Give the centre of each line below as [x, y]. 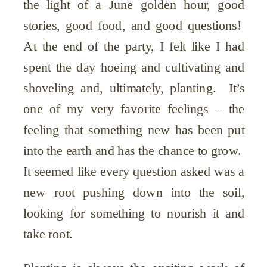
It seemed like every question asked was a [134, 171]
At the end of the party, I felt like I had [134, 46]
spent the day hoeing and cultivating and [134, 67]
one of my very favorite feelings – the [134, 109]
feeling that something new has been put [134, 130]
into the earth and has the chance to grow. [134, 150]
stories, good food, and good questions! [134, 25]
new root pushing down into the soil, [134, 192]
